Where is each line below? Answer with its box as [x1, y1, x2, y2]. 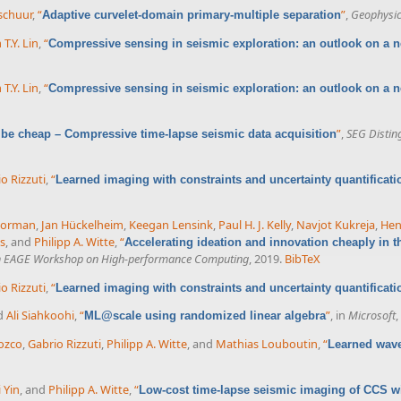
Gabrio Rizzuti [28, 336, 101, 353]
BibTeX [284, 250, 320, 267]
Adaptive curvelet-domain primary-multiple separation [42, 7, 341, 21]
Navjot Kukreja [296, 216, 375, 233]
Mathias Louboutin [216, 336, 318, 353]
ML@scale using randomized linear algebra [84, 309, 326, 323]
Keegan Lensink [129, 216, 213, 233]
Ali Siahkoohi [6, 307, 74, 324]
